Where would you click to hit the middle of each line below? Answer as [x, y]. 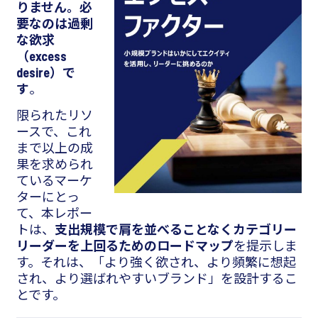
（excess [42, 56]
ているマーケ [54, 181]
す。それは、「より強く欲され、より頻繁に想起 [156, 262]
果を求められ [55, 164]
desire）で [46, 73]
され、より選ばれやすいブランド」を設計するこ [157, 279]
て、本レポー [54, 213]
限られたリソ [55, 115]
